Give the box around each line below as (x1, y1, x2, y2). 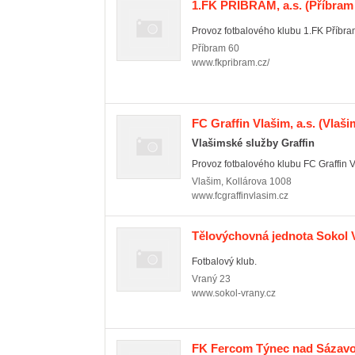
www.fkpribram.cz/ (192, 57, 269, 68)
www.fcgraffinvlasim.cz (192, 190, 288, 201)
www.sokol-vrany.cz (192, 288, 276, 299)
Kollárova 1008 (226, 176, 292, 187)
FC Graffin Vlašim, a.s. (192, 116, 315, 130)
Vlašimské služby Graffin (192, 137, 315, 149)
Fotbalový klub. (192, 256, 257, 267)
